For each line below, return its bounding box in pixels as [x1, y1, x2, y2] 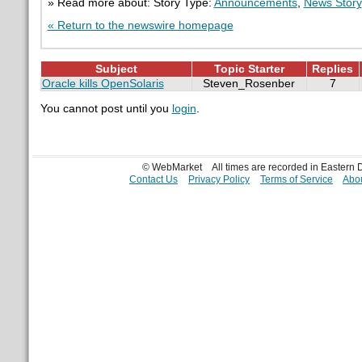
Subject [95, 62, 137, 75]
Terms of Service [259, 173, 333, 185]
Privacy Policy [187, 173, 250, 185]
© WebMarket [141, 161, 202, 173]
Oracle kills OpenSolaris [41, 77, 164, 90]
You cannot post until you [40, 103, 172, 116]
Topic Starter [213, 62, 284, 75]
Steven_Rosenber [203, 77, 295, 90]
